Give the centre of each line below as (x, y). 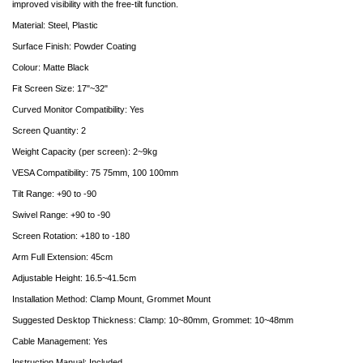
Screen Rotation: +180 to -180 (71, 236)
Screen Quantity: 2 (49, 131)
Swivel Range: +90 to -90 (61, 215)
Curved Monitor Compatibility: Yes (78, 110)
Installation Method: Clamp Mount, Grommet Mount (111, 299)
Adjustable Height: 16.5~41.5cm (74, 278)
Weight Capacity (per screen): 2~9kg (85, 152)
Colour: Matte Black (51, 68)
